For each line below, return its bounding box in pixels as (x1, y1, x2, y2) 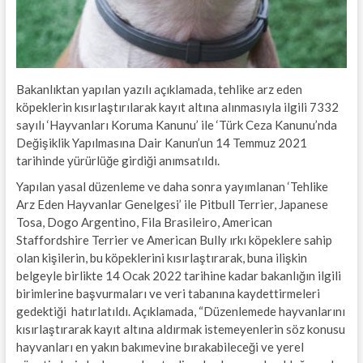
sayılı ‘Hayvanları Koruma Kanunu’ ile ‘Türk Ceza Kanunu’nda (15, 117, 337, 132)
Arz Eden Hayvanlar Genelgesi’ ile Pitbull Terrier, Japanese (15, 196, 328, 211)
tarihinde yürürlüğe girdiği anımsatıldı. (15, 152, 220, 168)
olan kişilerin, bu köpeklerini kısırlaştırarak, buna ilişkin (15, 250, 307, 265)
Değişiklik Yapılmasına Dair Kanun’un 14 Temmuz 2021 (15, 135, 307, 150)
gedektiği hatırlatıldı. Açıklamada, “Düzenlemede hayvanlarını (15, 303, 345, 318)
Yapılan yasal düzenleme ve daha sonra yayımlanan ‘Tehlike (15, 178, 328, 194)
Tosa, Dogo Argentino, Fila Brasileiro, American (15, 214, 272, 229)
